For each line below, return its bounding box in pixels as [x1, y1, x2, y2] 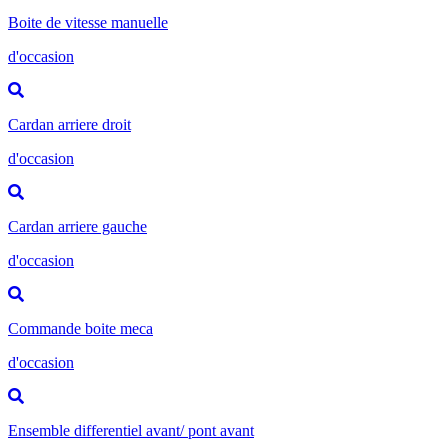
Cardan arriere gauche [8, 217, 147, 235]
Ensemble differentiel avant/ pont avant [8, 421, 254, 439]
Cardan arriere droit [8, 115, 131, 133]
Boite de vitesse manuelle [8, 13, 168, 31]
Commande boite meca [8, 319, 153, 337]
